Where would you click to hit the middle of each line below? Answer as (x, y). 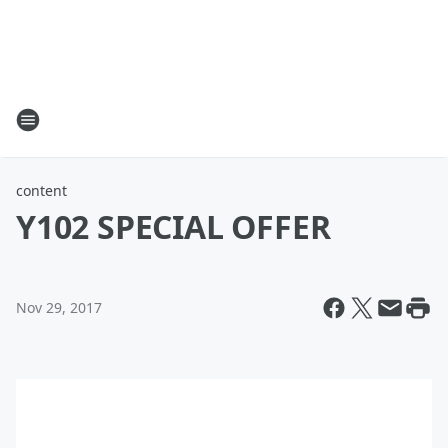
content (41, 190)
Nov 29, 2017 (59, 307)
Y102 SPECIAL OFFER (173, 226)
